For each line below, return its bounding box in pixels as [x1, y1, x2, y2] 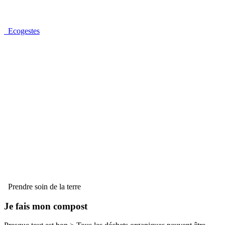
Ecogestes [4, 26, 40, 35]
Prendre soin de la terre [4, 182, 81, 191]
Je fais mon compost [4, 200, 87, 211]
